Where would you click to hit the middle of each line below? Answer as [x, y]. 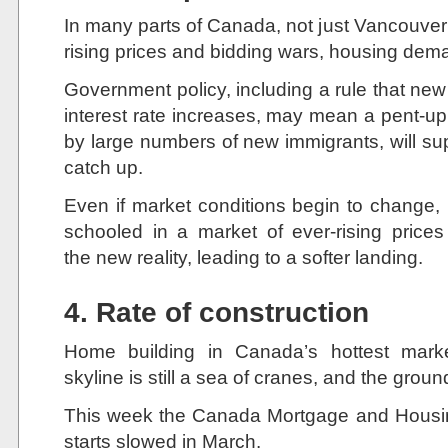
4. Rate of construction [216, 312]
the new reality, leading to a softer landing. [243, 257]
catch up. [103, 167]
